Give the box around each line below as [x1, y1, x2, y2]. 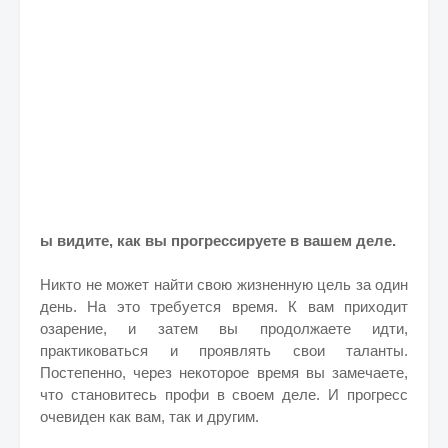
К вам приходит [288, 298, 409, 315]
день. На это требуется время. [40, 298, 289, 315]
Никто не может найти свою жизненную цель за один [40, 276, 408, 293]
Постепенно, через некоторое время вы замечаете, [40, 364, 408, 381]
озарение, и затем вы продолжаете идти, [40, 320, 408, 337]
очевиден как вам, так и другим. [40, 408, 259, 425]
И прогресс [328, 386, 409, 403]
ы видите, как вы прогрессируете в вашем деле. [40, 232, 396, 249]
